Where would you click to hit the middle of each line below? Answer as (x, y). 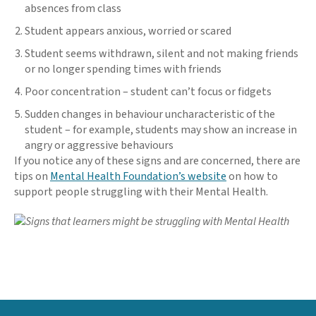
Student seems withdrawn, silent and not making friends (162, 53)
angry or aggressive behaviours (99, 145)
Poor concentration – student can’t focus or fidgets (148, 91)
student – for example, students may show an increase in (161, 129)
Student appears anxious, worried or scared (128, 31)
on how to (252, 176)
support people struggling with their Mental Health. (141, 192)
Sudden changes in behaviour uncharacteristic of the (150, 114)
